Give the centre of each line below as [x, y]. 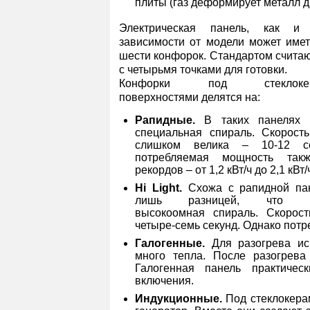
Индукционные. [179, 299]
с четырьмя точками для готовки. [203, 70]
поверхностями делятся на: [190, 97]
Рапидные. [170, 120]
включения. [164, 281]
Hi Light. [158, 188]
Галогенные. [170, 243]
